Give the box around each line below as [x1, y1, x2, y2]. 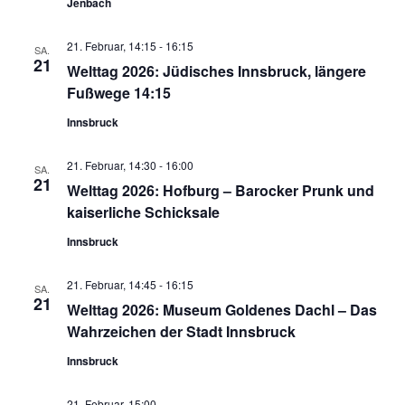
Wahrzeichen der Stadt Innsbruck [66, 320, 296, 342]
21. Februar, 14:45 [66, 276, 156, 292]
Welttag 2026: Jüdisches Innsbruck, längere [66, 60, 366, 81]
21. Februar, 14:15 [66, 37, 156, 53]
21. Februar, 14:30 [66, 156, 156, 173]
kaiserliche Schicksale [66, 201, 220, 222]
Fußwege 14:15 [66, 81, 171, 103]
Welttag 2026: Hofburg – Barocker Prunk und [66, 179, 374, 201]
